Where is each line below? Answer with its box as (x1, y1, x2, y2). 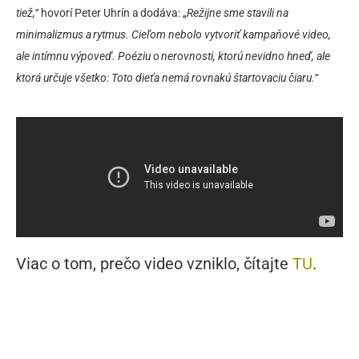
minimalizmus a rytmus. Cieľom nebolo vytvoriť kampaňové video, (16, 28, 331, 42)
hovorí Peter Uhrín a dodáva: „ (38, 6, 187, 20)
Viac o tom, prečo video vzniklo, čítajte (16, 254, 292, 274)
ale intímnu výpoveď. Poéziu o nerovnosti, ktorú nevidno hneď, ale (16, 50, 330, 63)
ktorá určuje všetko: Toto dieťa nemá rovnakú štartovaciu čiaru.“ (16, 71, 318, 85)
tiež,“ (16, 6, 38, 20)
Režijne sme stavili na (187, 6, 288, 20)
